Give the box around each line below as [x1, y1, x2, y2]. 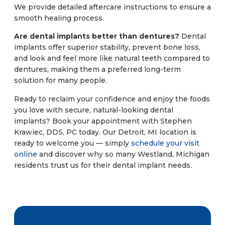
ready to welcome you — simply [14, 138, 131, 148]
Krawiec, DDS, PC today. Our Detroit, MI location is [14, 127, 196, 137]
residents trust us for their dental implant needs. [14, 160, 192, 170]
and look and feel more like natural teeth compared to [14, 54, 210, 63]
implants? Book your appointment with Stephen [14, 116, 192, 126]
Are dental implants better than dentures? [14, 32, 179, 41]
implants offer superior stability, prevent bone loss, [14, 43, 200, 52]
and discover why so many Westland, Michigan [37, 149, 209, 159]
